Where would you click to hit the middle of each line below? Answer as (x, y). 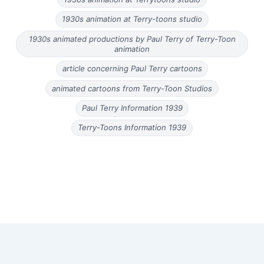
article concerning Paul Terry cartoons (132, 69)
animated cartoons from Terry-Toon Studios (132, 88)
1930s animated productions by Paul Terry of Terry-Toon (132, 39)
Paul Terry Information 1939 (132, 108)
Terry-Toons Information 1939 (132, 128)
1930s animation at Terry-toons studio (132, 19)
